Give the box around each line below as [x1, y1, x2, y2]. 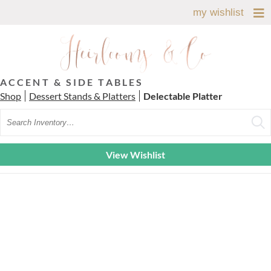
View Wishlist [106, 148, 165, 160]
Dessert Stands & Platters [29, 90, 135, 102]
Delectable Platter [143, 90, 223, 102]
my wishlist [193, 7, 244, 18]
